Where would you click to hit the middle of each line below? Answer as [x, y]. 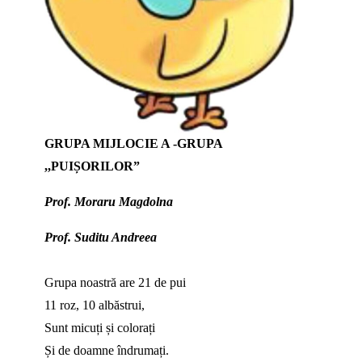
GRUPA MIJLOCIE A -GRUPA [133, 144]
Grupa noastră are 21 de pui [115, 283]
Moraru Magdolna [123, 202]
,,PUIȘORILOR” [92, 166]
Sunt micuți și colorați [99, 328]
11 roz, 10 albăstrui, [94, 305]
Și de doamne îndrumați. [106, 351]
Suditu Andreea [115, 238]
